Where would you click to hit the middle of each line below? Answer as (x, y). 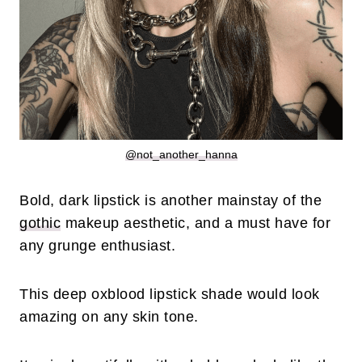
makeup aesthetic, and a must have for (196, 223)
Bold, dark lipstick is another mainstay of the (170, 201)
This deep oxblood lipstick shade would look (170, 295)
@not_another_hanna (181, 155)
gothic (40, 223)
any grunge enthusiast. (100, 246)
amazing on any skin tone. (111, 317)
